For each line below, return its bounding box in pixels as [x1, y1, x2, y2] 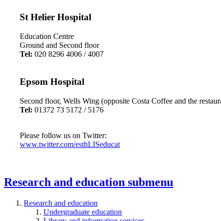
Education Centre [20, 32, 76, 40]
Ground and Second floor [20, 40, 99, 49]
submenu [128, 175, 173, 188]
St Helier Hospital [20, 11, 91, 22]
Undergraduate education [43, 207, 122, 216]
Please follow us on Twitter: [20, 131, 107, 140]
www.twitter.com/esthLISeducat [20, 140, 120, 149]
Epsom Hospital [20, 76, 84, 87]
